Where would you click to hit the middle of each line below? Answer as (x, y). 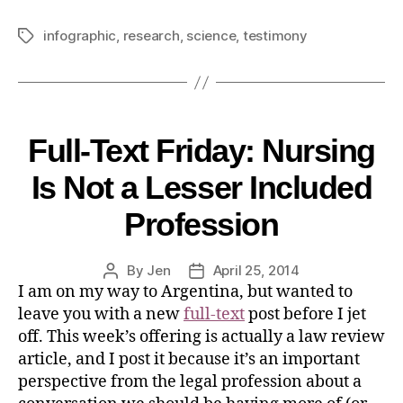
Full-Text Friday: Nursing (201, 151)
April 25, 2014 (256, 271)
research (151, 36)
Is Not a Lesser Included (201, 188)
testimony (275, 36)
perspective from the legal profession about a (190, 382)
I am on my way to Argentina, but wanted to (185, 292)
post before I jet (305, 315)
